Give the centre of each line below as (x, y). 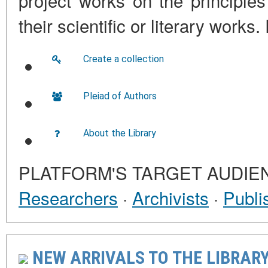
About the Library (120, 133)
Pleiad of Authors (120, 96)
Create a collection (124, 59)
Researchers (68, 197)
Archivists (170, 197)
